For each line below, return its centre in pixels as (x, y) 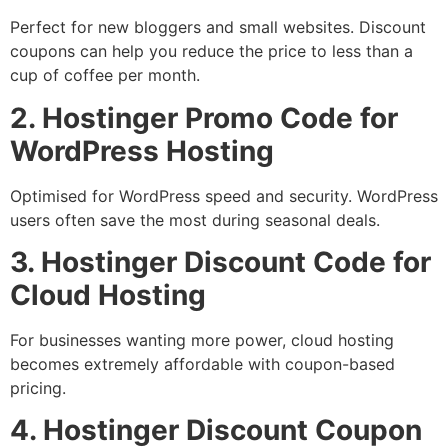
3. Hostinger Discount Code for (220, 261)
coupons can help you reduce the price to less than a (211, 51)
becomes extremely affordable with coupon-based (202, 363)
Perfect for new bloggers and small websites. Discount (218, 27)
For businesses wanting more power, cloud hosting (202, 339)
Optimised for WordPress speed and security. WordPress (224, 195)
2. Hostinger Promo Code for (204, 117)
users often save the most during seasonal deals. (195, 219)
